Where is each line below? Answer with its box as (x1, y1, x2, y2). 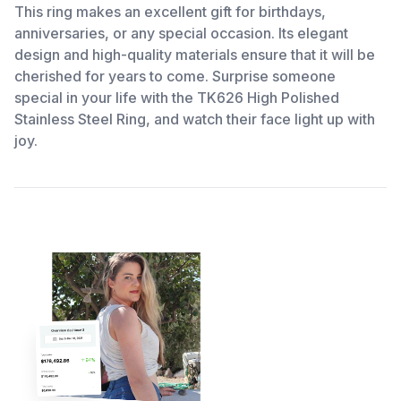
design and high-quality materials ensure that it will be (14, 46, 375, 64)
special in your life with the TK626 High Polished (14, 89, 339, 107)
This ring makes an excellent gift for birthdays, (14, 3, 326, 21)
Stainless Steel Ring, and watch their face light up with (14, 110, 375, 128)
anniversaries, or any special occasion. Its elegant (14, 24, 348, 42)
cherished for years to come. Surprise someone (14, 67, 336, 85)
